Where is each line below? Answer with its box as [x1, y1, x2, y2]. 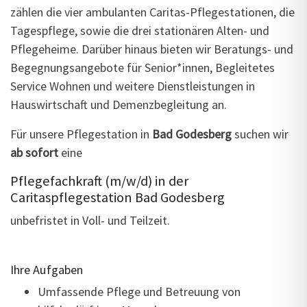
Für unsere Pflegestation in [10, 126, 152, 142]
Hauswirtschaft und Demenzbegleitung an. [10, 97, 227, 112]
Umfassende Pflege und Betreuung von [38, 284, 241, 299]
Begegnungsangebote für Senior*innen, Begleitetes [10, 60, 275, 75]
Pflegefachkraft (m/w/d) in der [10, 172, 188, 190]
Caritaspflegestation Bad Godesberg [10, 188, 225, 206]
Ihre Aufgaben [10, 262, 83, 278]
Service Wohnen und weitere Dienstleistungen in [10, 78, 255, 94]
